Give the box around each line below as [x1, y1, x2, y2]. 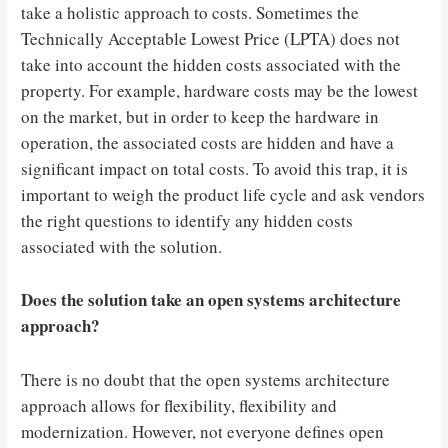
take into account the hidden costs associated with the [21, 53, 402, 77]
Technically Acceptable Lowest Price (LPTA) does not [21, 27, 401, 51]
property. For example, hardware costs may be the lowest [21, 79, 419, 103]
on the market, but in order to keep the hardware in [21, 105, 380, 129]
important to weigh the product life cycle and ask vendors [21, 183, 426, 207]
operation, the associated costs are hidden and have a [21, 131, 395, 155]
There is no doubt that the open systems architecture [21, 367, 391, 391]
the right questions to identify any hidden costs [21, 209, 354, 233]
